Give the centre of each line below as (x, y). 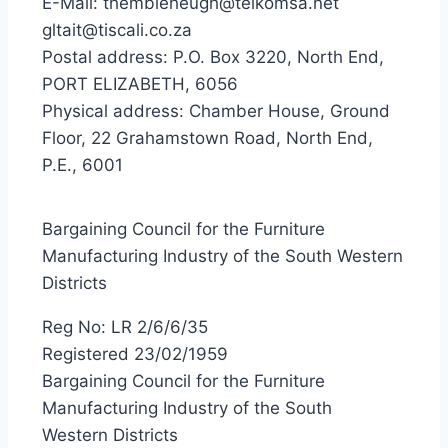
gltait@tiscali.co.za (117, 30)
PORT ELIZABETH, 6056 (140, 84)
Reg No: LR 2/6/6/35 (125, 327)
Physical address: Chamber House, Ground (216, 111)
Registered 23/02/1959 (135, 354)
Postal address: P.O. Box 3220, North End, (213, 57)
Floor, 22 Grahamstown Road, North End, (207, 138)
